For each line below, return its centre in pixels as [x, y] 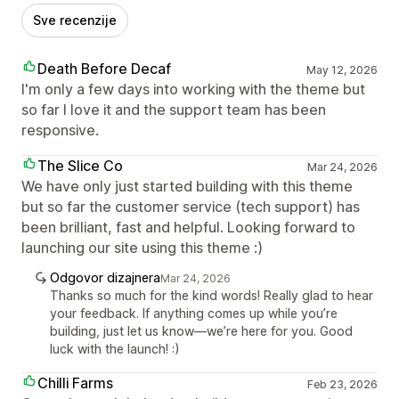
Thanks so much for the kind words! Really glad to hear [212, 295]
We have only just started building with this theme [187, 186]
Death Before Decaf [104, 68]
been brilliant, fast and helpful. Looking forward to [188, 227]
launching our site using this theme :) [142, 247]
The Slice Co [80, 165]
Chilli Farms [75, 383]
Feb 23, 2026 [342, 384]
